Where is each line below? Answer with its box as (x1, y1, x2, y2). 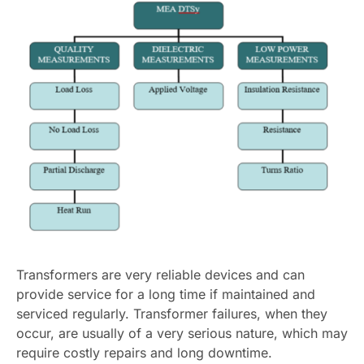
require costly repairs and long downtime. (16, 344, 272, 362)
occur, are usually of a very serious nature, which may (16, 325, 348, 342)
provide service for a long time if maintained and (16, 286, 315, 303)
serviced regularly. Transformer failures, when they (16, 305, 327, 323)
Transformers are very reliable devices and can (16, 266, 305, 284)
